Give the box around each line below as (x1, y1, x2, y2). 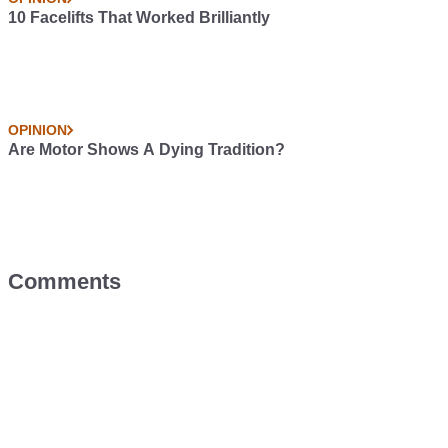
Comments (8, 269, 121, 295)
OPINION (8, 122, 67, 139)
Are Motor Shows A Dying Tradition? (8, 141, 285, 159)
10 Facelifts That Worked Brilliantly (8, 9, 270, 27)
